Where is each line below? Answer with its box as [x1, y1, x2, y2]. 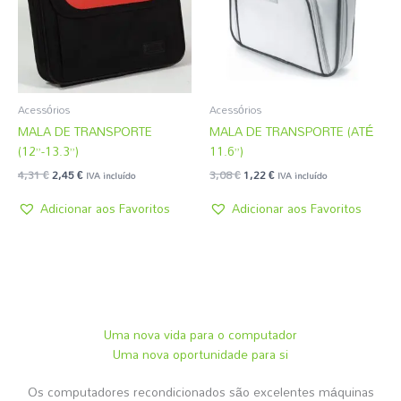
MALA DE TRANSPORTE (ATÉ [209, 118, 373, 143]
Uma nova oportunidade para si [113, 341, 288, 366]
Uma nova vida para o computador [104, 321, 297, 346]
